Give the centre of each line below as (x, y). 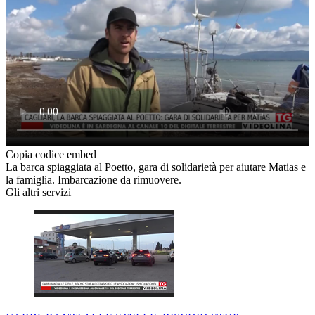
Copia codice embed (51, 155)
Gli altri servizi (38, 193)
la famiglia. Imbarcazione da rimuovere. (94, 180)
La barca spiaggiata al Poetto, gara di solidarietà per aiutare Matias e (156, 167)
